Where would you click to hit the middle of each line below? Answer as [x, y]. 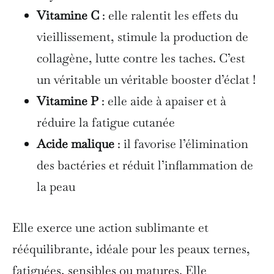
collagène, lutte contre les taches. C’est [141, 58]
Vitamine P [68, 101]
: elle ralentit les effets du [168, 15]
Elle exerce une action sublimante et [110, 227]
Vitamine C [68, 15]
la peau [56, 186]
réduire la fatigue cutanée [106, 122]
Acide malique [76, 143]
